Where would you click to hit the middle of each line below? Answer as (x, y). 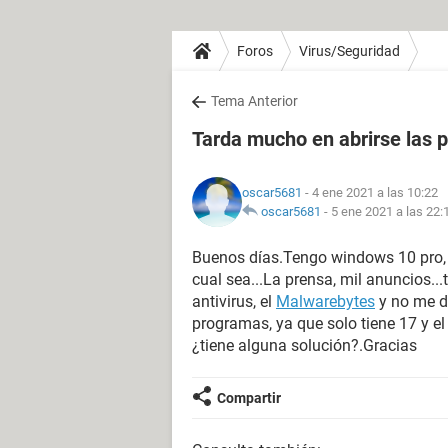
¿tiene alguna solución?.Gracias (304, 345)
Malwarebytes (325, 301)
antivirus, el (234, 301)
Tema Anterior (254, 101)
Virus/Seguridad (349, 50)
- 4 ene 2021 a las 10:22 (370, 192)
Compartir (249, 398)
